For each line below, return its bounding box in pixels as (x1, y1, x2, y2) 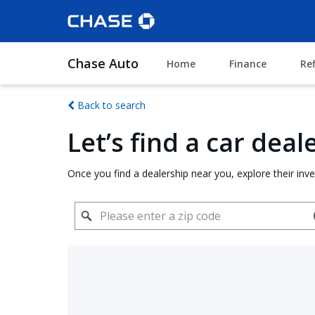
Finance (229, 56, 266, 70)
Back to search (75, 98, 146, 112)
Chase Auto (67, 55, 139, 72)
